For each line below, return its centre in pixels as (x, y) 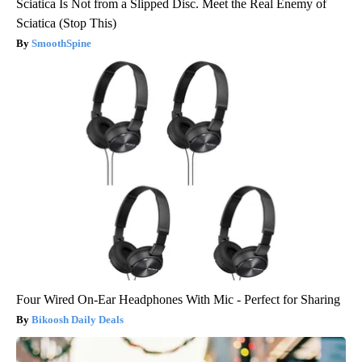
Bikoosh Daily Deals (78, 320)
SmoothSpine (61, 44)
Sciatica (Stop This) (66, 23)
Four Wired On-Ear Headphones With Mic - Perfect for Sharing (178, 300)
